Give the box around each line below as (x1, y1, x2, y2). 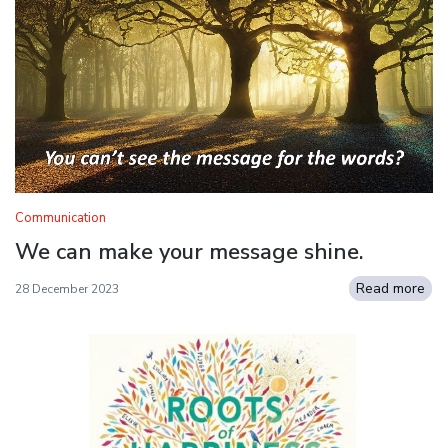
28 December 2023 (15, 280, 119, 297)
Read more (356, 278, 425, 298)
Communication (15, 208, 106, 227)
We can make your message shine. (15, 236, 364, 267)
